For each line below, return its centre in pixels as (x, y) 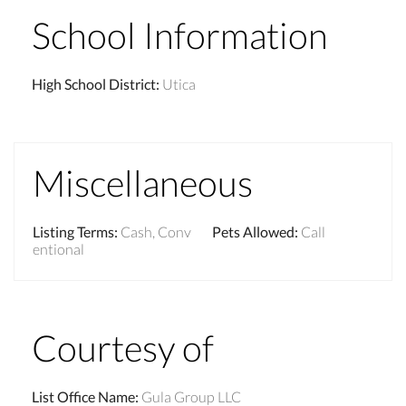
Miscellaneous (143, 183)
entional (58, 248)
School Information (180, 35)
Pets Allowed (253, 231)
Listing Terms (73, 231)
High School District (94, 83)
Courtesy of (123, 348)
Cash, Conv (156, 231)
